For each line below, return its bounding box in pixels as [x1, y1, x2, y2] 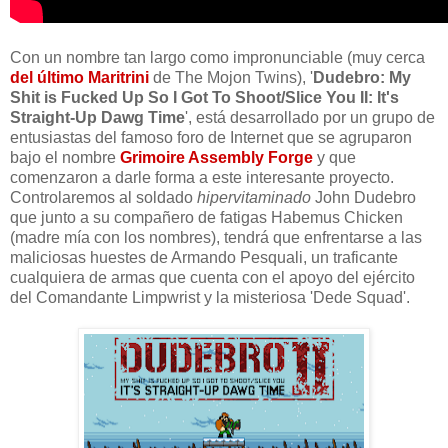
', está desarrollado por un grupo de [185, 108, 435, 126]
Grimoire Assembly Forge [120, 148, 313, 166]
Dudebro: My [313, 68, 411, 86]
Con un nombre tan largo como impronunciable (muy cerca [10, 48, 425, 66]
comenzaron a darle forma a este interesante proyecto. [10, 168, 394, 186]
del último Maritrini [10, 68, 149, 86]
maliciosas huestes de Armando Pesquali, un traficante [10, 248, 398, 266]
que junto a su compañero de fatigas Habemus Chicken [10, 208, 403, 226]
